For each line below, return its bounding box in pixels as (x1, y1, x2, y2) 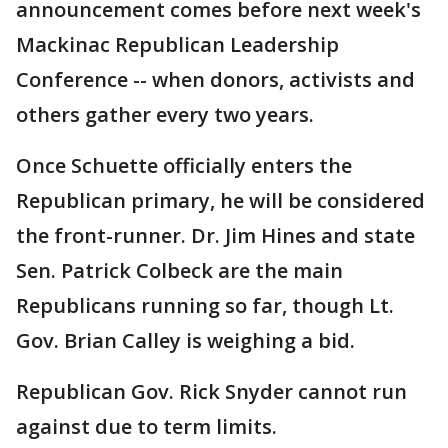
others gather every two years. (16, 101, 314, 129)
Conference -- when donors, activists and (16, 66, 415, 94)
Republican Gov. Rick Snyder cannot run (16, 378, 407, 406)
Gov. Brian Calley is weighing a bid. (16, 327, 355, 355)
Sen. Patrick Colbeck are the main (16, 257, 343, 285)
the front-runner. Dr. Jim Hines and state (16, 222, 415, 250)
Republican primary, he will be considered (16, 187, 425, 215)
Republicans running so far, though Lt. (16, 292, 394, 320)
